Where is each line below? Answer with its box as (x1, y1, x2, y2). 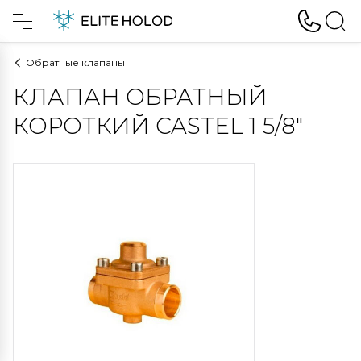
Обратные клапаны (26, 56, 125, 68)
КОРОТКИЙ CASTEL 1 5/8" (13, 112, 303, 139)
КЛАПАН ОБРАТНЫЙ (13, 83, 268, 110)
